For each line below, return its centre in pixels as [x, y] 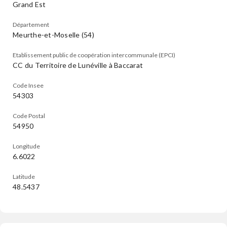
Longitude [26, 146]
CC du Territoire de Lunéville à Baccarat [78, 65]
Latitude [24, 177]
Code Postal [29, 116]
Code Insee [28, 85]
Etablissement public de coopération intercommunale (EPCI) [94, 55]
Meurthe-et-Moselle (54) [53, 35]
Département [31, 25]
